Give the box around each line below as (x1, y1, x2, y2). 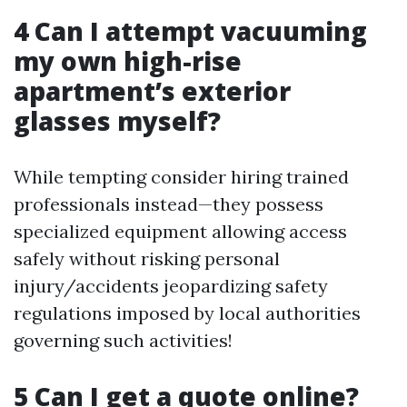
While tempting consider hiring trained (14, 165, 349, 188)
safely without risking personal (14, 247, 280, 270)
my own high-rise (14, 44, 242, 78)
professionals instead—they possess (14, 193, 323, 215)
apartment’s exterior (14, 74, 291, 108)
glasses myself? (14, 104, 221, 138)
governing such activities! (14, 329, 233, 352)
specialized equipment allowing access (14, 220, 347, 243)
